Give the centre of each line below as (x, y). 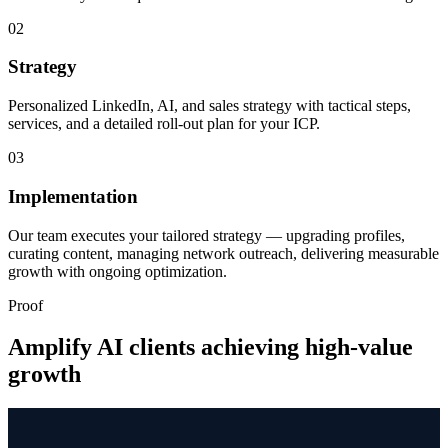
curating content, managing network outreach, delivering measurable (223, 253)
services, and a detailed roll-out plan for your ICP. (164, 124)
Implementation (73, 196)
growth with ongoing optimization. (117, 271)
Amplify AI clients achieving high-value (210, 347)
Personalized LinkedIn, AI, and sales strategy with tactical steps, (209, 106)
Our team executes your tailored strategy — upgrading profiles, (206, 235)
